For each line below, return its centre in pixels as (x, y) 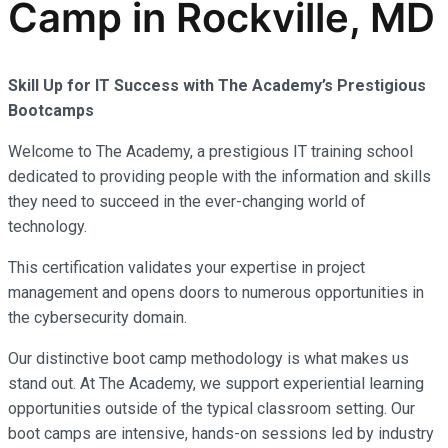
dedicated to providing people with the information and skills (219, 177)
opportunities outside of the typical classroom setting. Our (211, 409)
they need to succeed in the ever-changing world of (187, 202)
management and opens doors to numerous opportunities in (216, 293)
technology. (47, 227)
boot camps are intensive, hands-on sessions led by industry (221, 434)
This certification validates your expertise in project (186, 268)
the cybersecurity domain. (97, 318)
